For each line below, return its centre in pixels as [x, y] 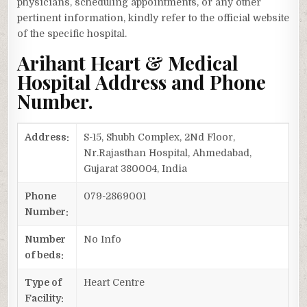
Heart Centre [114, 282]
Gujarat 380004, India [136, 168]
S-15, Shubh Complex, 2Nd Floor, [160, 137]
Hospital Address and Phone [142, 82]
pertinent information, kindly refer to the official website [153, 18]
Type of [44, 282]
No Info [103, 239]
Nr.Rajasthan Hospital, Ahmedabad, [168, 152]
